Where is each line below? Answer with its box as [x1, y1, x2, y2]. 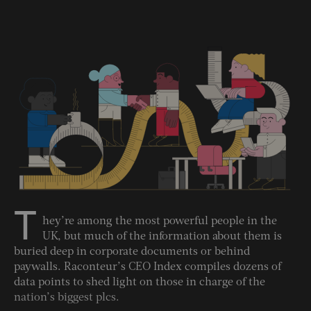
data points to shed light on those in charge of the [14, 276, 265, 288]
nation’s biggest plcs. [14, 292, 122, 303]
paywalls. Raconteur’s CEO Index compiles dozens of [14, 261, 281, 273]
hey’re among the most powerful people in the [42, 215, 277, 227]
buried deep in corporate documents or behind [14, 246, 250, 258]
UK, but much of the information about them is [42, 230, 282, 242]
